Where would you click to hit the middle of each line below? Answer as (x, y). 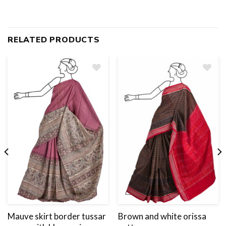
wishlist (203, 91)
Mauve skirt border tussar (56, 216)
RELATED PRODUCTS (54, 40)
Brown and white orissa (162, 216)
